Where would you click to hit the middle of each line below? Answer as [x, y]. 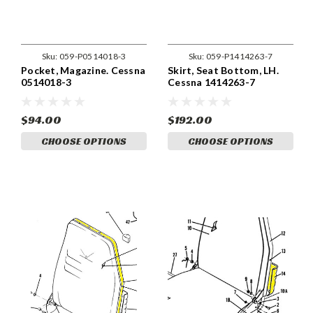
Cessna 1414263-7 [211, 82]
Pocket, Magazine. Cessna [83, 71]
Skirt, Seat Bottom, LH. [223, 71]
